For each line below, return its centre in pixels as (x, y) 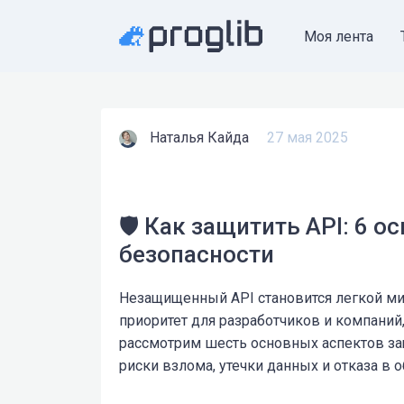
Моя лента (339, 36)
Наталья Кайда (199, 138)
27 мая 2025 (308, 138)
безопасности (197, 254)
